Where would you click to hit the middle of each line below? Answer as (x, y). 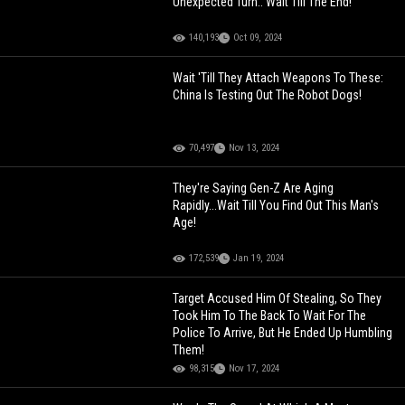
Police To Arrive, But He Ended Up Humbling (283, 332)
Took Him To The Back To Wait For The (270, 315)
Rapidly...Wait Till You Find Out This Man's (276, 205)
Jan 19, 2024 (259, 258)
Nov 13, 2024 (254, 147)
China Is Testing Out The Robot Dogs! (268, 94)
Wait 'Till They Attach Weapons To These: (278, 77)
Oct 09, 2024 (258, 37)
